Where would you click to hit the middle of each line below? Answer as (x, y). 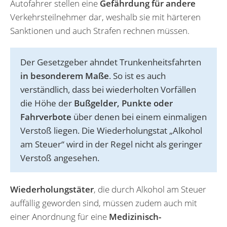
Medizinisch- (135, 216)
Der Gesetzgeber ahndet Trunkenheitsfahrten (111, 62)
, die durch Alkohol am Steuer (150, 189)
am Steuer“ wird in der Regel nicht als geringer (111, 144)
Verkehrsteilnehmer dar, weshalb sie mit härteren (105, 17)
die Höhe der (47, 103)
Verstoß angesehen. (60, 158)
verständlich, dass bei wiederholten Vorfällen (108, 89)
